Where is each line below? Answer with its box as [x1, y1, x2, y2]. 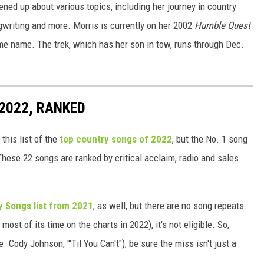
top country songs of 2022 [60, 133, 172, 146]
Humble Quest [194, 19, 250, 32]
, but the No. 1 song [172, 133, 247, 146]
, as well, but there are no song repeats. [93, 200, 247, 212]
